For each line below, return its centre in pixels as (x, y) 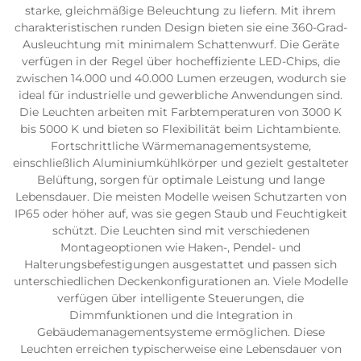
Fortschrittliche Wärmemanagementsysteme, (180, 146)
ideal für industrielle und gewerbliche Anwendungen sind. (180, 95)
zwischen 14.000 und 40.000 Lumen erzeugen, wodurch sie (180, 78)
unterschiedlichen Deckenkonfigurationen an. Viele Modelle (180, 281)
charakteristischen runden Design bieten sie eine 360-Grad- (180, 27)
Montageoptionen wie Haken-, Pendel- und (180, 247)
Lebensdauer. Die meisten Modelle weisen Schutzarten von (180, 197)
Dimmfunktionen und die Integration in (180, 315)
